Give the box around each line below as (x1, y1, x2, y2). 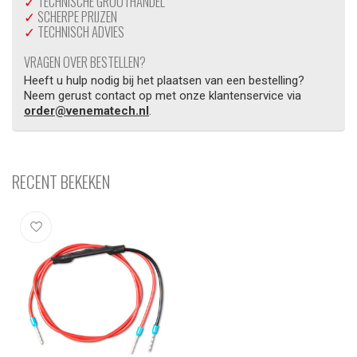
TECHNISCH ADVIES (35, 22, 124, 42)
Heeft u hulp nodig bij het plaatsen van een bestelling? (24, 73, 304, 88)
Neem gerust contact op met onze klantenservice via (24, 88, 301, 104)
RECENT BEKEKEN (12, 169, 110, 194)
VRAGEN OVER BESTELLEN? (24, 52, 146, 73)
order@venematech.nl (24, 104, 149, 119)
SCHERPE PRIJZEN (35, 6, 117, 27)
